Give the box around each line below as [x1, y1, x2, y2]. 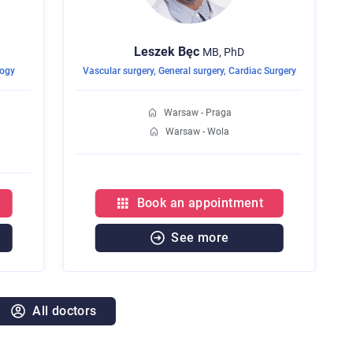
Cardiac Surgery [228, 65, 296, 77]
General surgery [158, 65, 224, 77]
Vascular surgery [82, 65, 154, 77]
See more [171, 230, 229, 246]
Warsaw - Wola [165, 126, 229, 138]
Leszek [134, 44, 175, 60]
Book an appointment [136, 195, 264, 211]
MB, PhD [203, 46, 244, 59]
